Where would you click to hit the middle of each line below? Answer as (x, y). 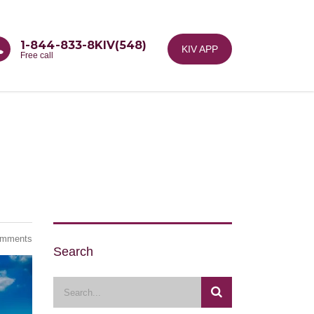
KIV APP (200, 49)
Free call (37, 55)
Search (73, 252)
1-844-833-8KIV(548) (83, 45)
